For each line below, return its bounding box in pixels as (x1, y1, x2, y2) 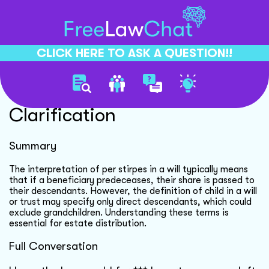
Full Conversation (9, 240, 98, 253)
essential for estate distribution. (9, 217, 147, 229)
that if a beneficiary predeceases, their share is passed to (9, 174, 255, 186)
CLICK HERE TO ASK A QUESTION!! (37, 46, 232, 60)
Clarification (9, 104, 116, 127)
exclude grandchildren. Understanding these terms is (9, 207, 229, 218)
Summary (9, 139, 56, 153)
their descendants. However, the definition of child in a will (9, 185, 257, 196)
